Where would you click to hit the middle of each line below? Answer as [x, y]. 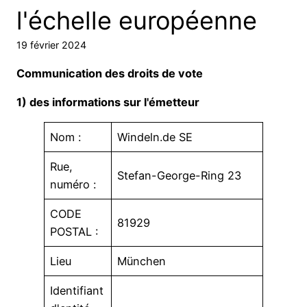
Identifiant [77, 291]
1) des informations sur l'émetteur [108, 102]
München [142, 261]
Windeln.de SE [155, 137]
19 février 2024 [51, 45]
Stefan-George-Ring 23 [180, 176]
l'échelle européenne [137, 21]
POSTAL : [74, 232]
